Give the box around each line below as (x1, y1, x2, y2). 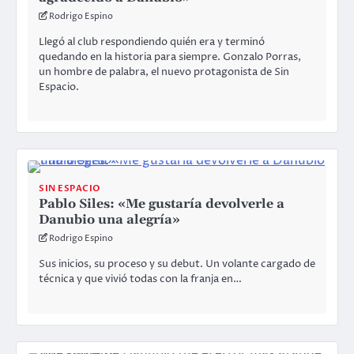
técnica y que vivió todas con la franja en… (39, 272, 242, 287)
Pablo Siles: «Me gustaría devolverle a (39, 196, 284, 213)
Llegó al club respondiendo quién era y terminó (39, 34, 265, 49)
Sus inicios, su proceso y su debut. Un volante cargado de (39, 257, 315, 272)
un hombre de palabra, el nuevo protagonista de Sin (39, 64, 289, 79)
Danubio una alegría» (39, 212, 180, 228)
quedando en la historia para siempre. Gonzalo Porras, (39, 49, 301, 64)
